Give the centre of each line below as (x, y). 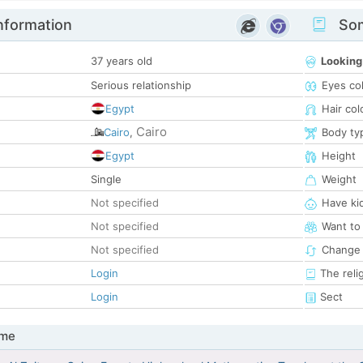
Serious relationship (141, 85)
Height (339, 156)
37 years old (122, 61)
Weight (339, 179)
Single (106, 179)
